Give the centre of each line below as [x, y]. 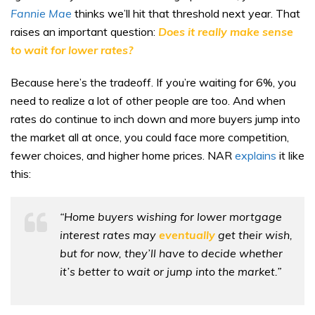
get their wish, [255, 234]
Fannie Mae [41, 13]
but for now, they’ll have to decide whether [171, 253]
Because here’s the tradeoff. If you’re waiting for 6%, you [153, 82]
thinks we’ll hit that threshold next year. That [186, 13]
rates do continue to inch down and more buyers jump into [155, 118]
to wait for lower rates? [72, 50]
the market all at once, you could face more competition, [150, 137]
